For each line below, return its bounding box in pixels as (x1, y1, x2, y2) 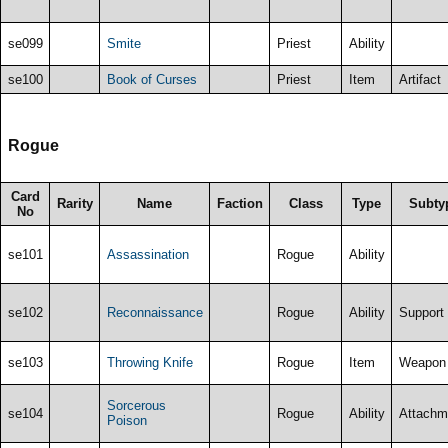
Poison (106, 412, 147, 428)
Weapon (398, 354, 446, 370)
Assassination (106, 246, 189, 262)
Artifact (398, 71, 441, 87)
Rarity (56, 195, 93, 211)
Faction (216, 195, 263, 211)
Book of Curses (106, 71, 197, 87)
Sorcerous (106, 397, 166, 413)
